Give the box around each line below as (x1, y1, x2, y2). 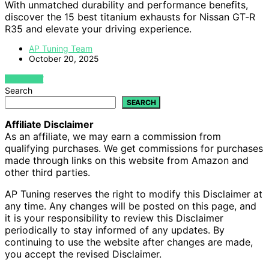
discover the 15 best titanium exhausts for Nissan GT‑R (5, 10, 255, 23)
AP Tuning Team (29, 43, 92, 53)
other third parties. (5, 166, 90, 178)
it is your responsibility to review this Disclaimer (5, 211, 223, 224)
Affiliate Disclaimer (5, 118, 94, 130)
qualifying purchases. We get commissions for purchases (5, 142, 263, 154)
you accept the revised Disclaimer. (5, 247, 162, 260)
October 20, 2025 (29, 53, 99, 64)
